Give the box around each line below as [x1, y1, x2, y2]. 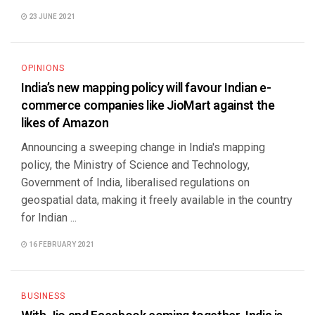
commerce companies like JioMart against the [21, 96, 275, 115]
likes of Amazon [21, 114, 109, 133]
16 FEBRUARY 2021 [27, 240, 94, 250]
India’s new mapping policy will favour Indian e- [21, 79, 271, 98]
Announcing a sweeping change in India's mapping [21, 141, 265, 154]
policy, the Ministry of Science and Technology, [21, 158, 250, 172]
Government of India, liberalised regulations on [21, 176, 250, 189]
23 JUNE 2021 [27, 12, 75, 22]
